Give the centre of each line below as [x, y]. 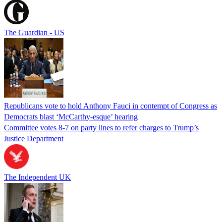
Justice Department [34, 138]
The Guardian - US [34, 32]
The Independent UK [37, 177]
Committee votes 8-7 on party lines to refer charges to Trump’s [101, 127]
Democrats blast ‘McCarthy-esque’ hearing [71, 116]
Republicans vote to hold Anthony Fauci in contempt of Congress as [111, 106]
